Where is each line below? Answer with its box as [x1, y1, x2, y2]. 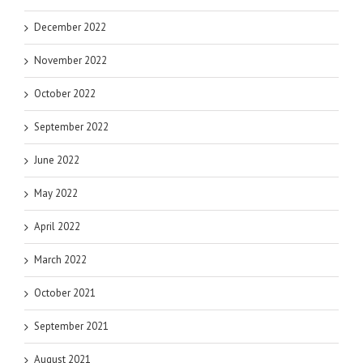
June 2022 [34, 152, 79, 167]
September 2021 [34, 318, 109, 333]
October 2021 [34, 285, 96, 300]
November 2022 [34, 53, 107, 67]
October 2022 [34, 86, 96, 100]
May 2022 [34, 186, 78, 200]
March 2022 [34, 252, 87, 267]
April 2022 [34, 219, 80, 233]
